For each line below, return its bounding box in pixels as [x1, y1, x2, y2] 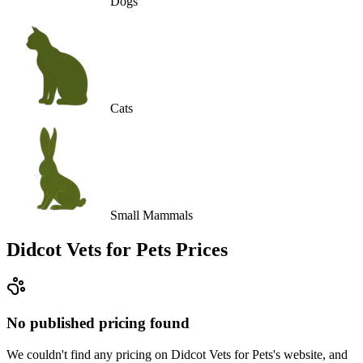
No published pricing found [6, 314, 190, 332]
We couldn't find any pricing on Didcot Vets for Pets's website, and [6, 347, 348, 361]
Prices [171, 238, 228, 260]
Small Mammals [110, 207, 193, 222]
